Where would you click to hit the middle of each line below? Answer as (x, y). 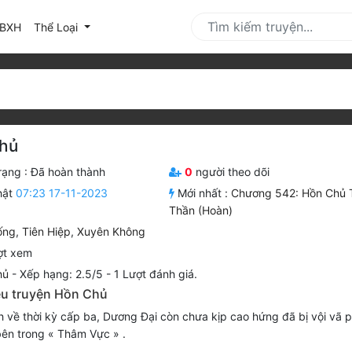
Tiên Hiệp (46, 232)
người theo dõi (231, 172)
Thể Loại (57, 27)
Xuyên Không (111, 232)
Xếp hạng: (47, 274)
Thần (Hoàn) (201, 211)
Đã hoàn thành (68, 172)
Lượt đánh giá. (158, 274)
